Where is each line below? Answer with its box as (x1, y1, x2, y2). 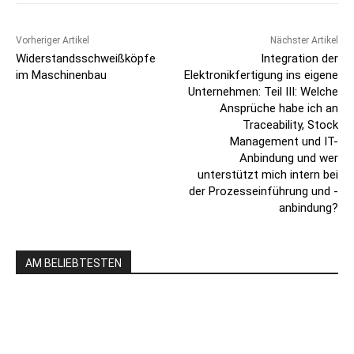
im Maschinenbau (16, 68, 107, 83)
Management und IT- (229, 134, 338, 149)
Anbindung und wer (239, 151, 338, 166)
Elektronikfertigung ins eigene (183, 68, 338, 83)
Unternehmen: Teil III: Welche (187, 85, 338, 100)
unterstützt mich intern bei (197, 168, 338, 183)
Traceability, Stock (242, 118, 338, 133)
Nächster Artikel (269, 35, 338, 47)
